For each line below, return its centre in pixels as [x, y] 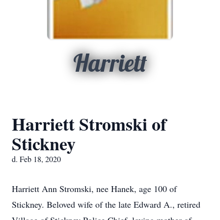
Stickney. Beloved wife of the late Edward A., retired [106, 204]
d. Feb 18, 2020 [36, 159]
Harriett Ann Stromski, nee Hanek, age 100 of [94, 189]
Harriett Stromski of [89, 124]
